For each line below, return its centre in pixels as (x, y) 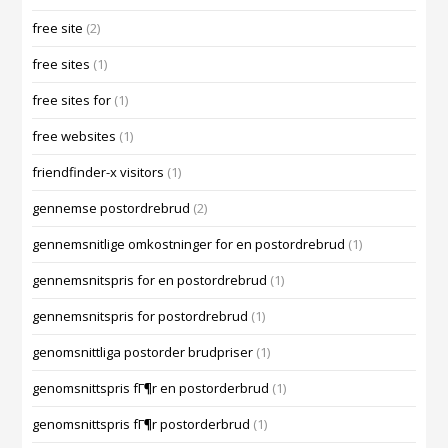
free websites (74, 136)
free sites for (72, 100)
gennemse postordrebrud (111, 208)
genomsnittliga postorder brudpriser (143, 352)
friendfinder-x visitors (98, 172)
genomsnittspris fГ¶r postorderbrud (141, 424)
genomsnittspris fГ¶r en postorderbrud (151, 388)
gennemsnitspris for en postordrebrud (150, 280)
